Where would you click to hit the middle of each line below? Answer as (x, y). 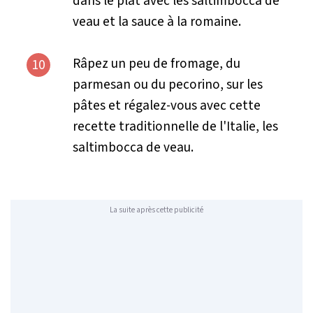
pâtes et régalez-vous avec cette (166, 105)
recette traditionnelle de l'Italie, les (175, 126)
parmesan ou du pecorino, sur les (167, 84)
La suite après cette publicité (156, 210)
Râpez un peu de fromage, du (156, 63)
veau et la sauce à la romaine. (158, 21)
